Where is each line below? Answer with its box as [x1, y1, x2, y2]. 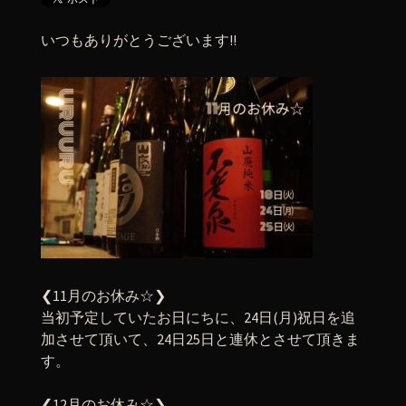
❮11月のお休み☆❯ [41, 286, 166, 304]
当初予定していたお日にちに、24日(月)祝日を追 [41, 308, 355, 326]
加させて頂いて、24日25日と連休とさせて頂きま [41, 330, 360, 348]
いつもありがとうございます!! [41, 31, 237, 49]
